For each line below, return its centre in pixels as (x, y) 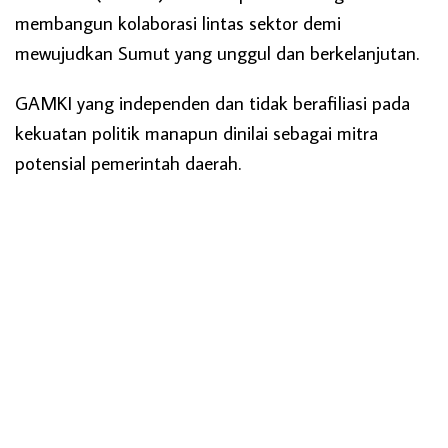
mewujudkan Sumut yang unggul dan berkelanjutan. (217, 52)
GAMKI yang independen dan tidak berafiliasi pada (212, 102)
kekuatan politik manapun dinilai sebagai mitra (196, 132)
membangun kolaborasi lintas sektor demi (178, 22)
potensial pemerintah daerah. (128, 162)
